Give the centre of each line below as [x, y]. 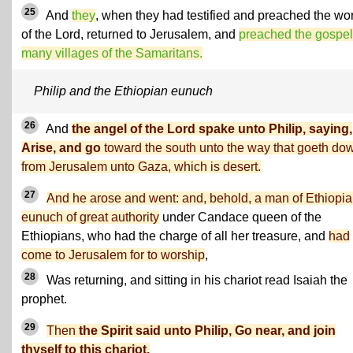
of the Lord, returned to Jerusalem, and [130, 34]
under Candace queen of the [240, 217]
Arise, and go [61, 148]
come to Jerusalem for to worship [113, 255]
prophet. [44, 299]
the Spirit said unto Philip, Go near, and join [207, 331]
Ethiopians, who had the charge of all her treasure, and [175, 236]
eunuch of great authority [90, 217]
